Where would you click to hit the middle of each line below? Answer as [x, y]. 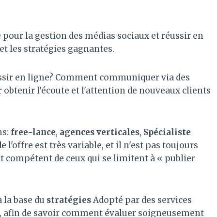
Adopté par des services [141, 200]
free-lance [33, 132]
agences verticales [100, 132]
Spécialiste [167, 132]
